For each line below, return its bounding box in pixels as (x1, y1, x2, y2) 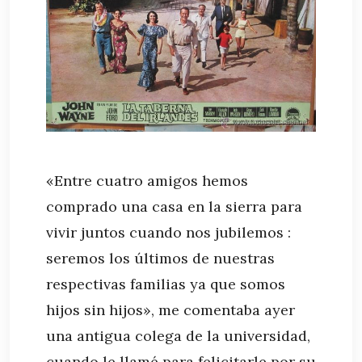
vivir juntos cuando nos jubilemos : (46, 222, 291, 242)
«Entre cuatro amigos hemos (46, 170, 248, 190)
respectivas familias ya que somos (46, 274, 285, 293)
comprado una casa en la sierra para (46, 196, 302, 216)
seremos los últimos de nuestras (46, 248, 275, 267)
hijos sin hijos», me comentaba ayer (46, 300, 295, 319)
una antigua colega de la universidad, (46, 326, 310, 345)
